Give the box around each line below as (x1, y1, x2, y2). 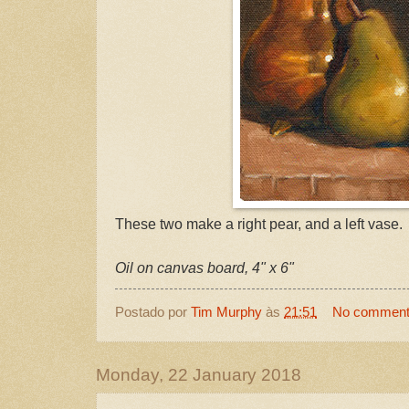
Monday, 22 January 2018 (96, 365, 301, 385)
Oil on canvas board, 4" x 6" (115, 259, 294, 276)
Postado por (115, 304, 191, 320)
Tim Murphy (191, 304, 262, 320)
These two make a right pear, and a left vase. (115, 215, 403, 232)
